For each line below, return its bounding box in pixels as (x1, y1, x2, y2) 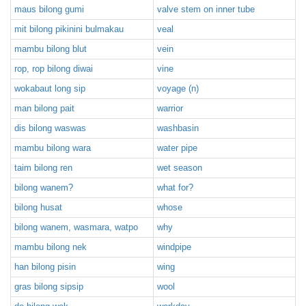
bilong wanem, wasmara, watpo (14, 222, 138, 232)
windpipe (157, 242, 191, 252)
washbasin (157, 123, 199, 133)
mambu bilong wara (14, 143, 91, 153)
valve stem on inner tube (157, 4, 255, 14)
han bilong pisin (14, 262, 76, 272)
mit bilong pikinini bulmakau (14, 24, 124, 34)
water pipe (157, 143, 197, 153)
